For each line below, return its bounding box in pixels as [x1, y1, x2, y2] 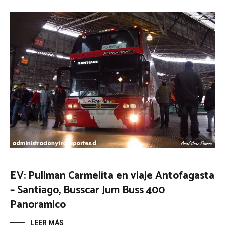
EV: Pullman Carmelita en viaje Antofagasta [10, 167, 214, 184]
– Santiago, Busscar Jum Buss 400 [10, 181, 165, 199]
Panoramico [10, 196, 66, 213]
